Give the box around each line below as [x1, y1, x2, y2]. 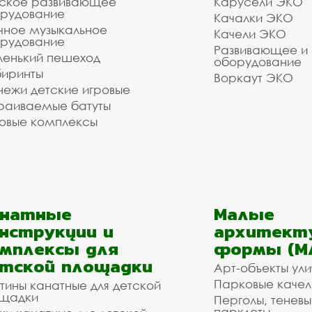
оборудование [214, 54, 302, 69]
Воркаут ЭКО [214, 70, 293, 85]
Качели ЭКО [214, 26, 286, 41]
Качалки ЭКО [214, 10, 293, 25]
